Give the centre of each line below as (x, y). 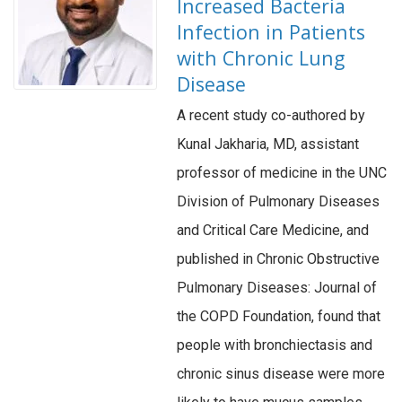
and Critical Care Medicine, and (273, 231)
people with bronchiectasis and (275, 345)
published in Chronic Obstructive (279, 259)
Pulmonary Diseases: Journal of (277, 288)
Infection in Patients (271, 32)
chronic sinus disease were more (281, 374)
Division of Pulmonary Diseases (279, 202)
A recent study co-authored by (271, 116)
